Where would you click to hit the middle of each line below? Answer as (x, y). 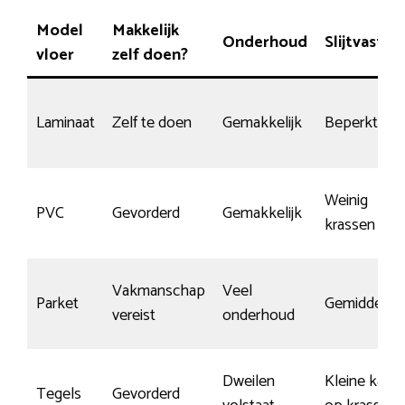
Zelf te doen (152, 122)
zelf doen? (150, 55)
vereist (134, 315)
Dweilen (249, 381)
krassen (350, 225)
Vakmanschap (159, 291)
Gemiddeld (359, 303)
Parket (57, 303)
